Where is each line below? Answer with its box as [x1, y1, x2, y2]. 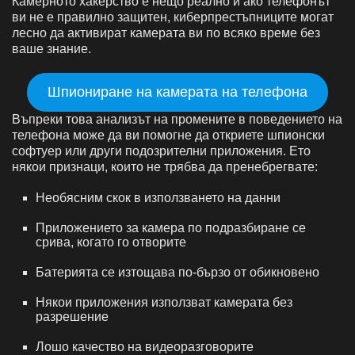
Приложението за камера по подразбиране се [36, 220, 306, 235]
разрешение [36, 309, 109, 323]
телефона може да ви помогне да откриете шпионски [12, 128, 325, 142]
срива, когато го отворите [36, 235, 186, 249]
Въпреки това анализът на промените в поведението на [12, 112, 342, 126]
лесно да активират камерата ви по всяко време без [12, 25, 320, 40]
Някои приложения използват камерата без [36, 295, 292, 309]
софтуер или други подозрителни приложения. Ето [12, 143, 311, 158]
